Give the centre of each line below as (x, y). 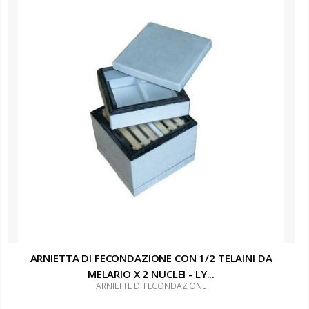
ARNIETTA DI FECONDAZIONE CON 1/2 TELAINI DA (151, 258)
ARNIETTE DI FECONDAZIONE (151, 286)
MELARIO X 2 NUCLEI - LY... (151, 274)
